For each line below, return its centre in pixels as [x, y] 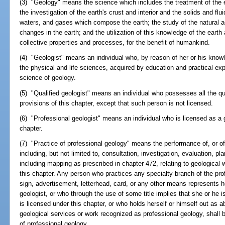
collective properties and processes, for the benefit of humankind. [115, 43]
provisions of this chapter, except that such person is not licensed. [117, 103]
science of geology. [48, 78]
